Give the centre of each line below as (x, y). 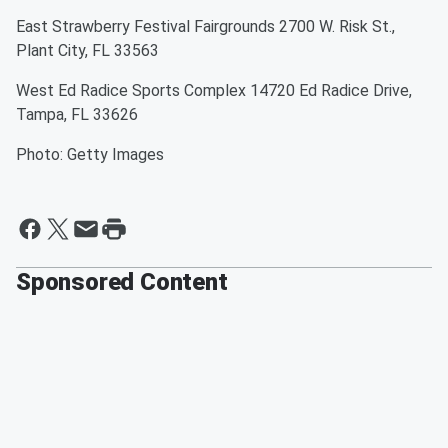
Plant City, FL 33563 (87, 50)
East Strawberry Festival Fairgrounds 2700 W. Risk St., (205, 26)
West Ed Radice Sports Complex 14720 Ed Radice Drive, (214, 90)
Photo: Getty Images (90, 154)
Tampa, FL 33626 (77, 114)
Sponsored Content (122, 282)
